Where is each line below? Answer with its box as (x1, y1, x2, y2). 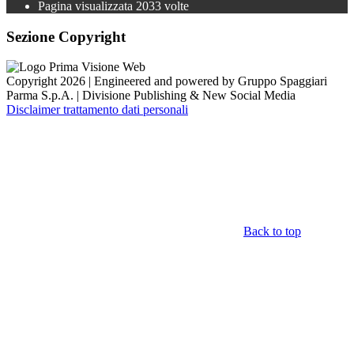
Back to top (243, 224, 301, 239)
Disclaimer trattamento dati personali (6, 103, 188, 117)
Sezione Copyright (6, 28, 126, 45)
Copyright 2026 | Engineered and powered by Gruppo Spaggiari (6, 74, 327, 88)
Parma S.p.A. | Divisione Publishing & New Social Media (6, 88, 296, 103)
